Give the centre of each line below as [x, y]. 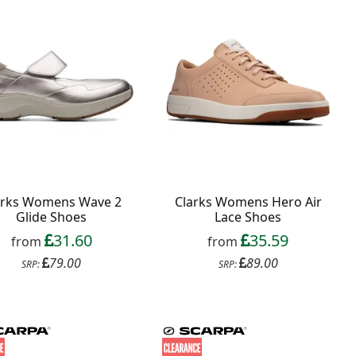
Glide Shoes [52, 217]
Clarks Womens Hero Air [248, 202]
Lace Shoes [248, 217]
